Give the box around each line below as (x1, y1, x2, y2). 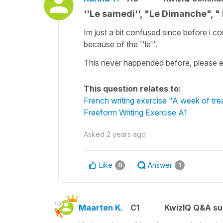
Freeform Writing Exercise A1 (84, 107, 187, 117)
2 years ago (107, 129, 146, 138)
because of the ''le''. (84, 39, 159, 49)
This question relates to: (84, 83, 181, 94)
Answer (148, 160, 172, 169)
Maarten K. (79, 202, 123, 213)
